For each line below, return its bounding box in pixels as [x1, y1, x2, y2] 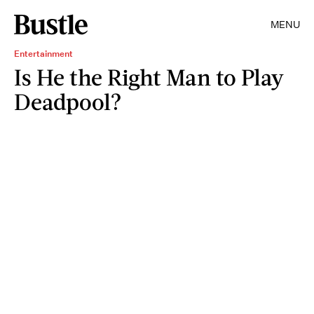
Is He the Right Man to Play [14, 63, 284, 90]
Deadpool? [14, 88, 122, 115]
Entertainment [14, 48, 73, 60]
